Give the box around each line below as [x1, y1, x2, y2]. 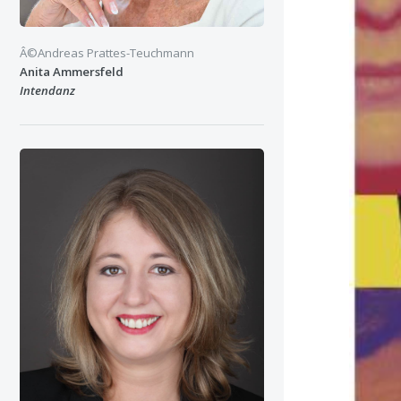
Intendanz [20, 82, 75, 99]
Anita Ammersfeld [20, 64, 124, 81]
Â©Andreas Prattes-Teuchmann [20, 45, 194, 62]
